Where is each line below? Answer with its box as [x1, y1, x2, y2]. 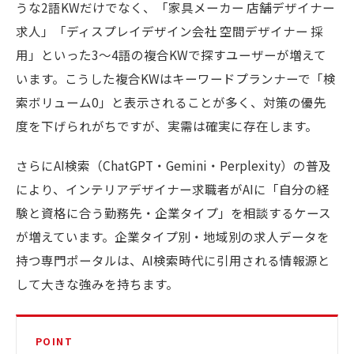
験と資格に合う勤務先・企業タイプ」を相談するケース [16, 204, 331, 221]
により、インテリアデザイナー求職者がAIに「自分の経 [16, 180, 330, 198]
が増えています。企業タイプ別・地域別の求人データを [16, 228, 330, 245]
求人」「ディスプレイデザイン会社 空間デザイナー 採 [16, 22, 323, 40]
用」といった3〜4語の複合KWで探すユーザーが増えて [16, 46, 326, 63]
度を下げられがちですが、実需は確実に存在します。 [16, 117, 318, 134]
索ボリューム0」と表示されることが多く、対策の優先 [16, 93, 326, 111]
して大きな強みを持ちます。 [16, 275, 179, 292]
